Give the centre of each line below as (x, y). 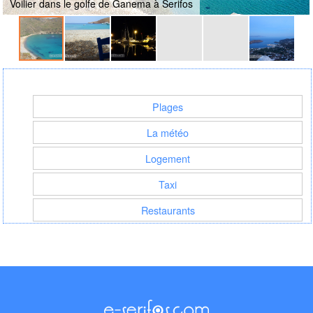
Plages (168, 106)
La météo (168, 132)
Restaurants (168, 210)
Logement (168, 158)
